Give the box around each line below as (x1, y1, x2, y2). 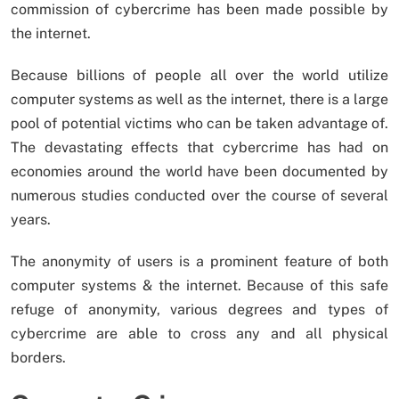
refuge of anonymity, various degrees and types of (11, 300, 388, 318)
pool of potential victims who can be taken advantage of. (11, 114, 388, 132)
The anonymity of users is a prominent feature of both (11, 252, 388, 270)
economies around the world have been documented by (11, 162, 388, 180)
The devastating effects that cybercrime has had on (11, 138, 388, 156)
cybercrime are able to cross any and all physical (11, 324, 388, 342)
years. (11, 210, 51, 228)
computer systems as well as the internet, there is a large (11, 90, 388, 108)
